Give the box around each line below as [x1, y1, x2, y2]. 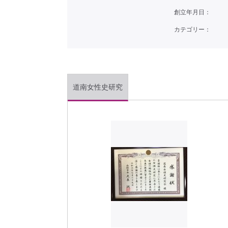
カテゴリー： [174, 26, 211, 33]
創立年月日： [174, 9, 211, 16]
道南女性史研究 [73, 83, 123, 91]
